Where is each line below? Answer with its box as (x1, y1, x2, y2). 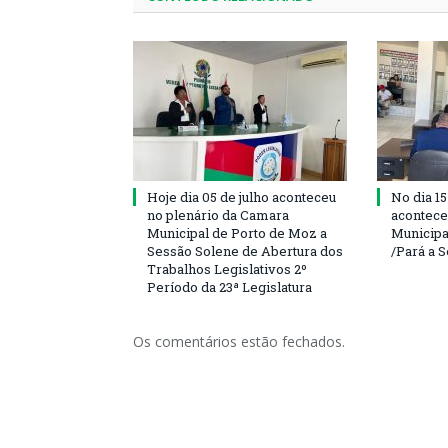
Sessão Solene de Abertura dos (147, 242, 343, 260)
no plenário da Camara (147, 206, 289, 224)
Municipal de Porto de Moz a (147, 224, 327, 242)
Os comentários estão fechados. (133, 332, 345, 351)
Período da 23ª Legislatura (147, 278, 312, 296)
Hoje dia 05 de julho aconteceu (147, 188, 336, 206)
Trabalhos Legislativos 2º (147, 260, 307, 278)
